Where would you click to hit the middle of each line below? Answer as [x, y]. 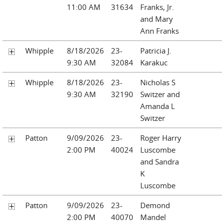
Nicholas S [158, 82]
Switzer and [160, 94]
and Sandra [160, 161]
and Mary [157, 19]
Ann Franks [160, 30]
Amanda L [158, 106]
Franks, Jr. [157, 7]
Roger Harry [161, 138]
